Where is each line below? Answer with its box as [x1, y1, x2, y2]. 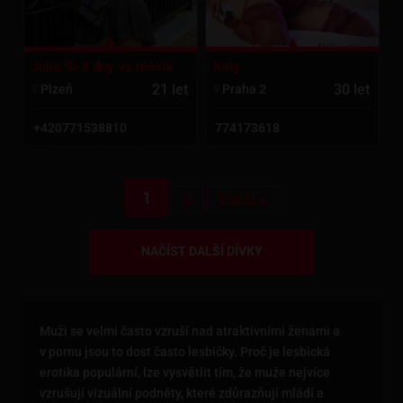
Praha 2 [219, 81, 267, 96]
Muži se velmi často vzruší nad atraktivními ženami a [40, 324, 341, 339]
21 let [151, 81, 188, 99]
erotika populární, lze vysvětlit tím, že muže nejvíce [40, 365, 331, 381]
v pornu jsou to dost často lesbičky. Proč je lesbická [40, 345, 331, 360]
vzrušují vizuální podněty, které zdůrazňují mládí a [40, 386, 325, 401]
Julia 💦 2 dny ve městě [31, 58, 175, 76]
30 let [333, 80, 370, 98]
